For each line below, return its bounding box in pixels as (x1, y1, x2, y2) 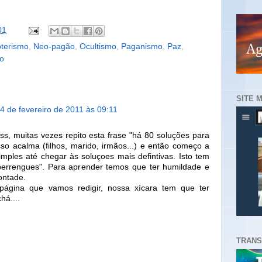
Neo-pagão (33, 42, 75, 51)
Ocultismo (80, 42, 116, 51)
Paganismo (121, 42, 163, 51)
